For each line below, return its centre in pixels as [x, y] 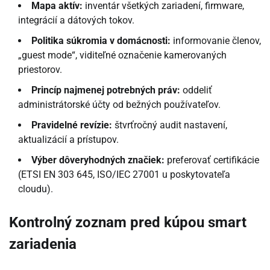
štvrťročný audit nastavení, [170, 125]
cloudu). [36, 189]
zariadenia [43, 244]
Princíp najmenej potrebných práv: [106, 90]
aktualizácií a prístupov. [68, 139]
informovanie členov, [216, 40]
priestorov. [40, 69]
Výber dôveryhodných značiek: [98, 160]
